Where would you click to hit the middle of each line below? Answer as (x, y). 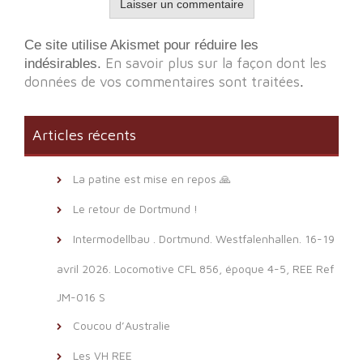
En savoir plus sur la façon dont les (216, 63)
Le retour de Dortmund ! (135, 208)
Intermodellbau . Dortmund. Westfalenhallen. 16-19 (204, 238)
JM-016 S (81, 297)
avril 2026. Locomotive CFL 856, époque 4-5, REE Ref (195, 268)
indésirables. (65, 63)
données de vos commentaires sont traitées (162, 81)
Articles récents (84, 135)
